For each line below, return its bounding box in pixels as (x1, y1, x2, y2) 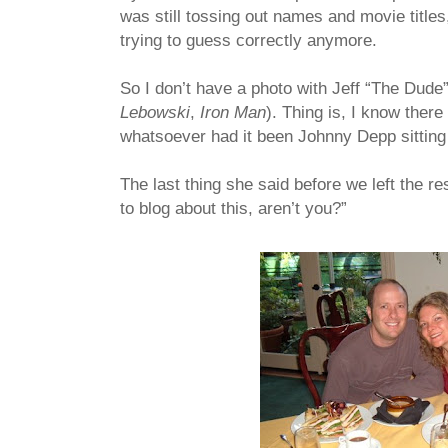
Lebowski (120, 102, 190, 123)
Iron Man (200, 102, 266, 123)
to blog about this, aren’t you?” (120, 198, 347, 219)
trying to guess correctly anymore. (120, 30, 377, 51)
